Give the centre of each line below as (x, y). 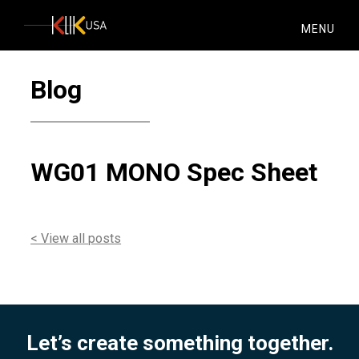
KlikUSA (46, 23)
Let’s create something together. (179, 343)
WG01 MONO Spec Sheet (174, 172)
